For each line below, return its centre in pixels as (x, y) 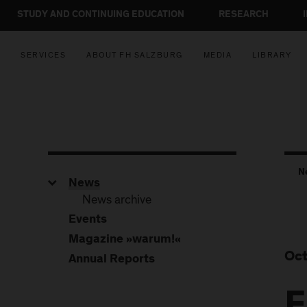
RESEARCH (244, 15)
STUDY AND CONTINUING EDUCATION (101, 15)
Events (88, 220)
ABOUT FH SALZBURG (135, 55)
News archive (117, 200)
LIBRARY (272, 55)
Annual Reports (112, 260)
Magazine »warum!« (125, 240)
